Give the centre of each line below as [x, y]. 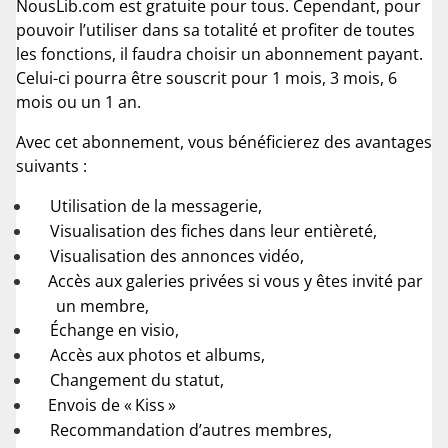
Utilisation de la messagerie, [156, 205]
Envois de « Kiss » [112, 404]
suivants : [51, 165]
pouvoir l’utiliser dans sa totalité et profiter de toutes [215, 29]
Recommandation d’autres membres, [191, 429]
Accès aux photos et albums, [157, 354]
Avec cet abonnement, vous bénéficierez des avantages [224, 141]
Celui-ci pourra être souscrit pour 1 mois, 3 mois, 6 [206, 77]
